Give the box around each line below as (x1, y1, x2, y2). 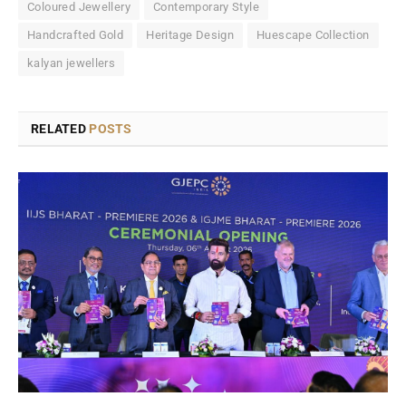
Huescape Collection (256, 28, 370, 43)
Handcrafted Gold (27, 28, 124, 43)
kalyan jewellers (27, 56, 116, 71)
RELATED (31, 121, 90, 137)
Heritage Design (146, 28, 235, 43)
